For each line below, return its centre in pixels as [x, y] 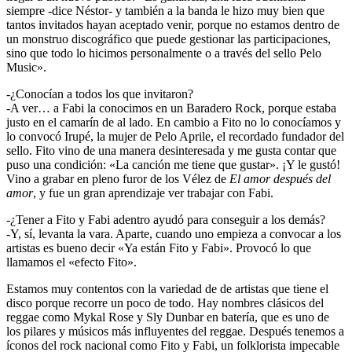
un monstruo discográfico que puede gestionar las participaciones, [169, 39]
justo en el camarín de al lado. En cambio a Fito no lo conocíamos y [174, 123]
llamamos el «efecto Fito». [71, 262]
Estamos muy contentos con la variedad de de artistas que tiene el [167, 289]
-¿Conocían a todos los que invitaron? [100, 94]
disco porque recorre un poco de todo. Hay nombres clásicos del [165, 303]
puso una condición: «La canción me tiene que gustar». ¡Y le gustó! [173, 165]
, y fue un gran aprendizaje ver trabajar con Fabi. [153, 193]
